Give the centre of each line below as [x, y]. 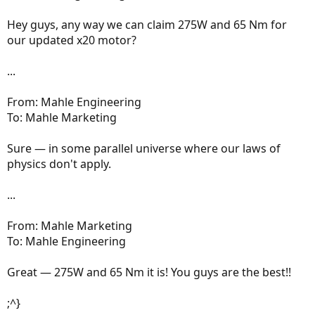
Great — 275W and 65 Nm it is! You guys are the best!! [149, 272]
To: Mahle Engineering [66, 241]
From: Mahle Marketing [70, 225]
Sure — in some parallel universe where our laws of [144, 148]
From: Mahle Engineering [74, 102]
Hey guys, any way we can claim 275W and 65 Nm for [147, 24]
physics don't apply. [59, 163]
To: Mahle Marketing [62, 117]
